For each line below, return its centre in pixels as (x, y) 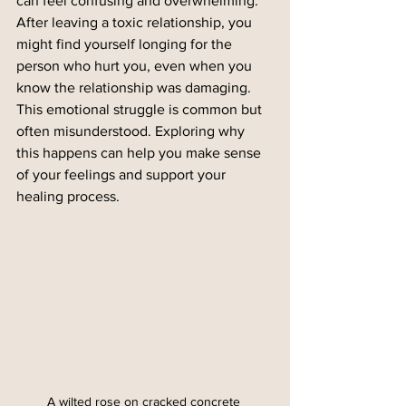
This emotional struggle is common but (141, 109)
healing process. (68, 196)
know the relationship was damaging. (135, 87)
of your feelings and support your (123, 174)
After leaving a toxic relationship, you (136, 22)
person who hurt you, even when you (136, 66)
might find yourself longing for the (126, 44)
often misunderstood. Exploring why (132, 131)
